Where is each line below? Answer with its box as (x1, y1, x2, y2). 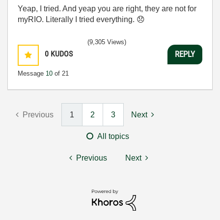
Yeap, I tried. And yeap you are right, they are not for (18, 4, 196, 13)
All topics (97, 132, 129, 140)
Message (18, 69, 46, 77)
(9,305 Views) (87, 38, 126, 46)
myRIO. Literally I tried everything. (18, 15, 137, 24)
